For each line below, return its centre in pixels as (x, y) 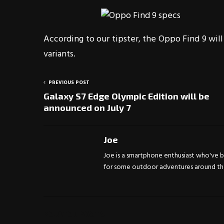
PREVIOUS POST (69, 82)
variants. (59, 54)
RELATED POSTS (74, 214)
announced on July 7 (87, 107)
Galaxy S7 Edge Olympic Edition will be (126, 96)
